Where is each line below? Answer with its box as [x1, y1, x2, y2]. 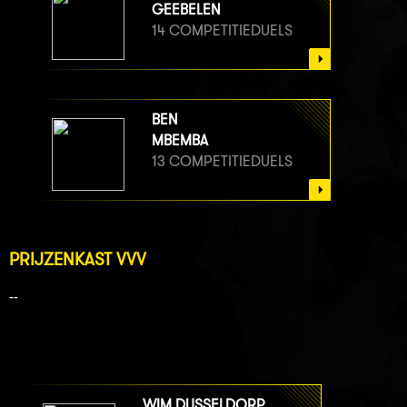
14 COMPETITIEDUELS [152, 22, 293, 40]
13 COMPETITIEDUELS [152, 153, 293, 171]
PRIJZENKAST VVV [9, 249, 146, 271]
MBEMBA [152, 132, 208, 150]
